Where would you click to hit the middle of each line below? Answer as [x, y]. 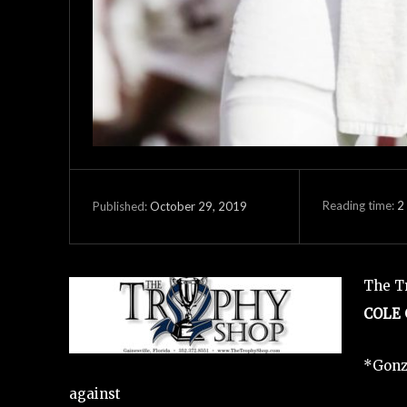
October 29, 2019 [199, 207]
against [95, 393]
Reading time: [359, 206]
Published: [120, 207]
